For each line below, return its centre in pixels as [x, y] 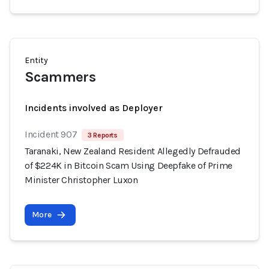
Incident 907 [51, 134]
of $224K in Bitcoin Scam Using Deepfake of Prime [128, 165]
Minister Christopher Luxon [81, 180]
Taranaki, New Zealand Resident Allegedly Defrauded [133, 151]
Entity [36, 60]
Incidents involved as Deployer [94, 108]
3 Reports [103, 135]
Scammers [60, 77]
